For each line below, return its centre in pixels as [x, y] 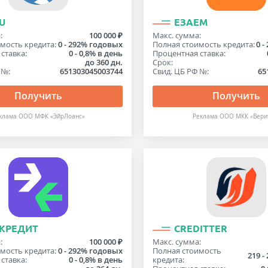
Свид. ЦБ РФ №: [180, 71]
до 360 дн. [103, 62]
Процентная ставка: [189, 53]
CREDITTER [200, 229]
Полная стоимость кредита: [203, 44]
